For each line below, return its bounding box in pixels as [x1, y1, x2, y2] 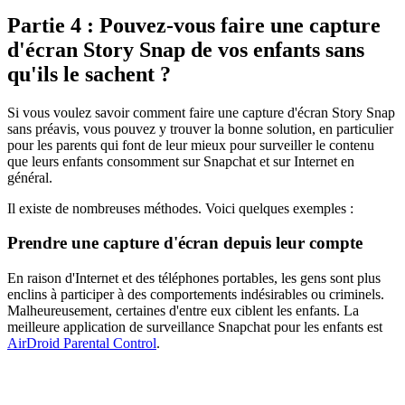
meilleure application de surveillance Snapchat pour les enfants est [7, 319, 382, 334]
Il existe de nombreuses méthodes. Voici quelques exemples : [7, 200, 353, 216]
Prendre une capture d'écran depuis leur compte [7, 233, 363, 253]
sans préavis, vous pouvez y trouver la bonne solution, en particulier [7, 120, 393, 137]
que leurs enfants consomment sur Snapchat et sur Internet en [7, 153, 354, 169]
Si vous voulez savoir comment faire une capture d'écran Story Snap [7, 104, 395, 120]
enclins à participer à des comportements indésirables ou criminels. [7, 287, 384, 302]
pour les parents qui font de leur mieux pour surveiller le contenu [7, 137, 374, 153]
